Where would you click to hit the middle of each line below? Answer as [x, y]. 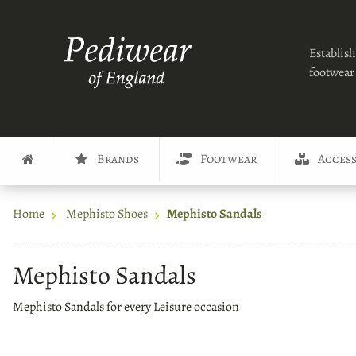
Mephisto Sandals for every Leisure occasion [126, 306]
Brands [118, 159]
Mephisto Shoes [107, 214]
